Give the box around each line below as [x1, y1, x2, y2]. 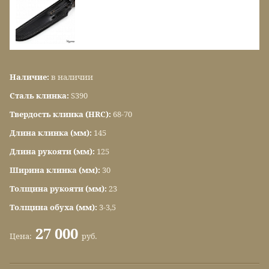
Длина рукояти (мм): [10, 147, 97, 157]
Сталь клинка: [10, 91, 71, 101]
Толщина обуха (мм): [10, 203, 99, 213]
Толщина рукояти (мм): [10, 184, 109, 194]
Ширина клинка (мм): [10, 166, 102, 175]
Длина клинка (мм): [10, 128, 94, 138]
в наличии [51, 73, 93, 82]
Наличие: [10, 73, 51, 82]
